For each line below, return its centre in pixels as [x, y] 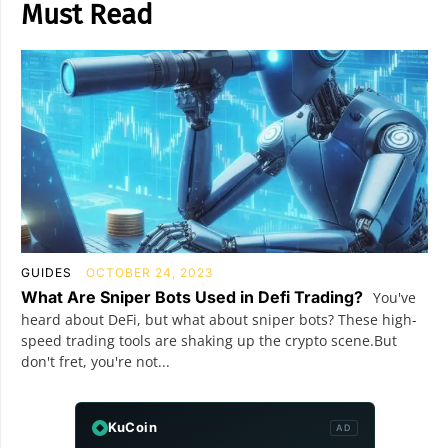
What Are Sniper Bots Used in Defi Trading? [192, 297]
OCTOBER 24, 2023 [149, 273]
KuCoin [132, 427]
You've [392, 298]
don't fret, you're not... [95, 362]
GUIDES [46, 273]
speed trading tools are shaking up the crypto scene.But [209, 341]
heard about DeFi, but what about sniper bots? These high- [219, 320]
